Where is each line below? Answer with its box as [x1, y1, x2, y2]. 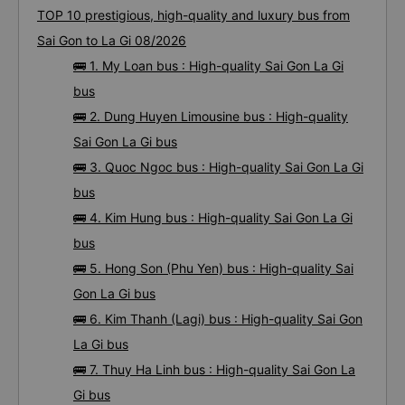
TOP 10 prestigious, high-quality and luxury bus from [37, 7, 350, 23]
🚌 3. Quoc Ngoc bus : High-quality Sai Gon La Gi [73, 159, 363, 174]
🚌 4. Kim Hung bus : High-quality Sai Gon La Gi [73, 210, 353, 225]
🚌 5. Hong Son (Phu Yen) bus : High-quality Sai [73, 260, 353, 276]
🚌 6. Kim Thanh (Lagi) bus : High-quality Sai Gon [73, 311, 363, 326]
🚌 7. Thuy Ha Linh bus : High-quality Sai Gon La [73, 362, 355, 377]
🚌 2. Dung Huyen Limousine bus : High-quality [73, 108, 348, 124]
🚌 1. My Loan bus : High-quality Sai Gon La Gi [73, 58, 344, 73]
